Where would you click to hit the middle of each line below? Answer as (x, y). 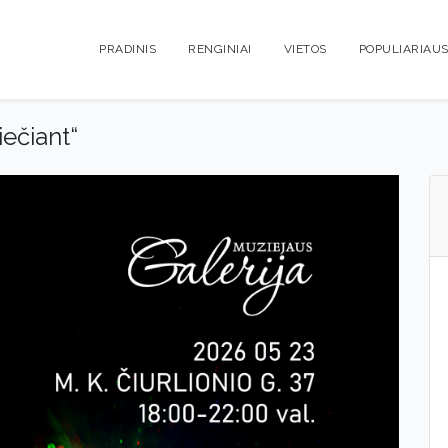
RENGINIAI (220, 49)
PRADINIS (127, 49)
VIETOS (305, 49)
